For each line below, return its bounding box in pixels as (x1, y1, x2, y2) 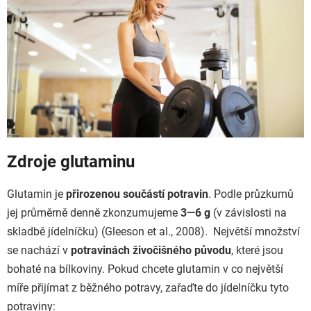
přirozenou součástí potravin (66, 187, 208, 201)
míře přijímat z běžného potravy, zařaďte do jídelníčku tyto (7, 281, 289, 295)
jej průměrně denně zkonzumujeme (7, 206, 180, 220)
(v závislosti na (213, 206, 287, 220)
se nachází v (7, 244, 71, 258)
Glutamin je (7, 187, 66, 201)
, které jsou (231, 244, 283, 258)
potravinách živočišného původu (71, 244, 231, 258)
